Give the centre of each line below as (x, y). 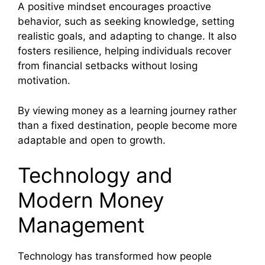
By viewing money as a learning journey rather (127, 110)
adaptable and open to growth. (92, 140)
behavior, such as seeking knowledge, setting (126, 22)
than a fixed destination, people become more (127, 125)
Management (81, 225)
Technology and (95, 175)
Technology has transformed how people (115, 256)
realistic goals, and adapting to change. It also (127, 36)
